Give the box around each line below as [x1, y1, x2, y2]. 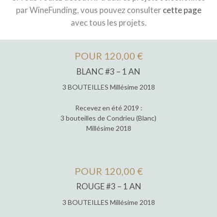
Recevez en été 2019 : [75, 104, 142, 112]
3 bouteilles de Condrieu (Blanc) [61, 114, 156, 123]
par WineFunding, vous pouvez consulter [15, 5, 163, 15]
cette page [162, 5, 201, 15]
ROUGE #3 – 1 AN [76, 181, 141, 192]
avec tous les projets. [70, 17, 147, 28]
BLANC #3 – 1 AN [77, 66, 140, 77]
